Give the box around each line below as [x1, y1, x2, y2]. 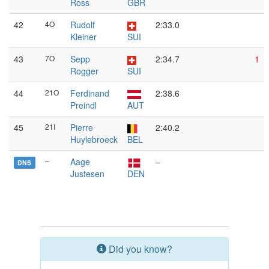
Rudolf [70, 19, 95, 31]
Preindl [70, 99, 97, 111]
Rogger [70, 65, 98, 77]
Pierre [70, 121, 93, 133]
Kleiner [70, 31, 97, 43]
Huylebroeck [70, 133, 118, 145]
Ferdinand [70, 87, 109, 99]
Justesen [70, 168, 104, 180]
